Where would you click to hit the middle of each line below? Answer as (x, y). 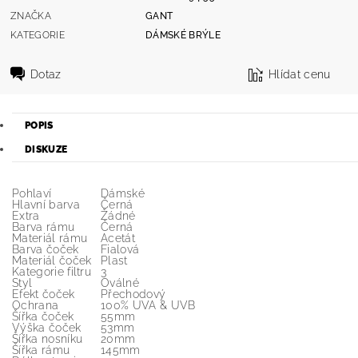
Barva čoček (46, 249)
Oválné (120, 283)
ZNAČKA (31, 16)
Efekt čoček (44, 294)
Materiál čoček (52, 261)
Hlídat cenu (300, 74)
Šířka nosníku (48, 339)
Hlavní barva (46, 205)
